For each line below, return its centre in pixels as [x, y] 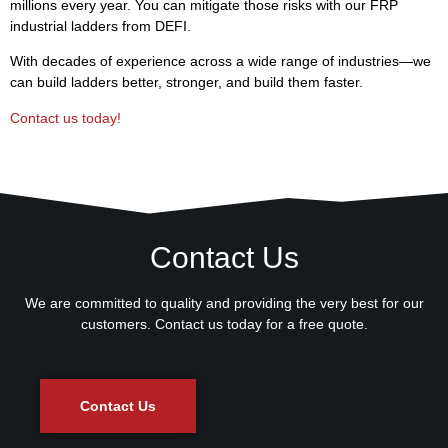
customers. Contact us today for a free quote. [224, 323]
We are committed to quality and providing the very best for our [224, 302]
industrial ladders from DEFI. [100, 25]
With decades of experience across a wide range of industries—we [220, 61]
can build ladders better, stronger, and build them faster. [186, 82]
